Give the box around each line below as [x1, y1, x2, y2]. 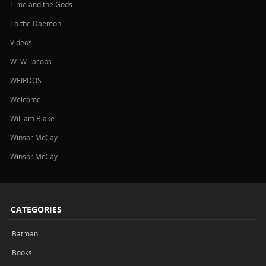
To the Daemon [10, 18, 62, 28]
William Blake [10, 113, 55, 123]
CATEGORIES [11, 203, 62, 215]
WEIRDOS [10, 75, 42, 85]
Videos [10, 37, 33, 47]
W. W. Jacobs [10, 56, 52, 66]
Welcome [10, 94, 42, 104]
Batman [12, 229, 38, 239]
